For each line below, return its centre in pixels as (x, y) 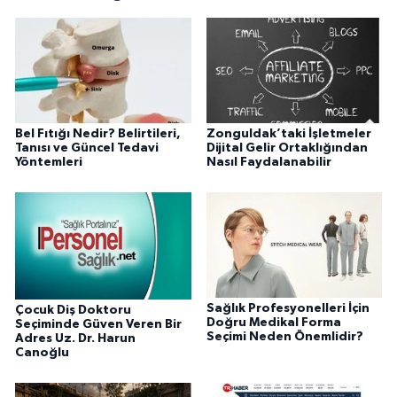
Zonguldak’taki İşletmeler (288, 134)
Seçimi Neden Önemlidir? (284, 337)
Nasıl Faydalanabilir (269, 163)
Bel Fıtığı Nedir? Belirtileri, (98, 134)
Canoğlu (42, 353)
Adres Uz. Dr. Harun (75, 339)
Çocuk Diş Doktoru (73, 311)
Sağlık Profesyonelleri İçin (288, 309)
